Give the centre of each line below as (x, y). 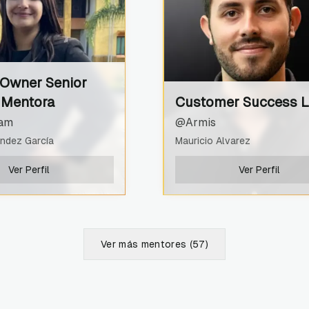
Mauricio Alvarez (212, 140)
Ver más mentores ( (147, 244)
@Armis (195, 122)
